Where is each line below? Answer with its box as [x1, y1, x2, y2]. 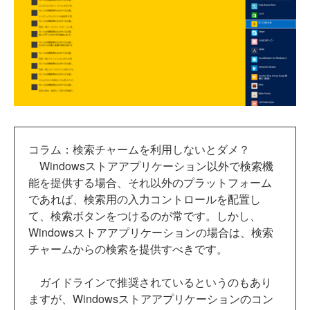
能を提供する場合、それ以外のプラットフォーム [28, 174, 272, 190]
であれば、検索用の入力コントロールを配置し [28, 190, 261, 207]
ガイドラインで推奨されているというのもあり [28, 273, 272, 290]
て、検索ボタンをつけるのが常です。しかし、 [28, 207, 261, 224]
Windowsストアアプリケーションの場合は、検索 [28, 224, 273, 240]
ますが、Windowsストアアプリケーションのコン [28, 290, 273, 307]
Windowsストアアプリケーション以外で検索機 [28, 157, 273, 174]
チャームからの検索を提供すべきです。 [28, 240, 228, 257]
